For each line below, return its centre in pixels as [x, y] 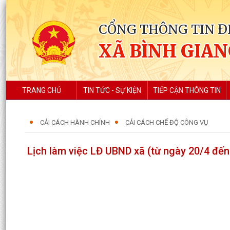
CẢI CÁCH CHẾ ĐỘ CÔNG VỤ [167, 122]
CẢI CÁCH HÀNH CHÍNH [75, 122]
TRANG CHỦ [41, 90]
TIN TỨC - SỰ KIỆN [112, 90]
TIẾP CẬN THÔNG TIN [187, 90]
